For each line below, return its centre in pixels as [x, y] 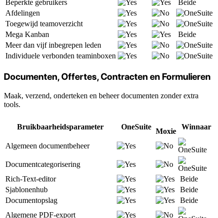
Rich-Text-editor [31, 179]
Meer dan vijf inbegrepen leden [53, 45]
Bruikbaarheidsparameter [60, 127]
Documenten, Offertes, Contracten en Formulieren [107, 76]
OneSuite [136, 127]
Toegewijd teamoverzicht [44, 24]
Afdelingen [23, 13]
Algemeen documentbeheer [47, 145]
